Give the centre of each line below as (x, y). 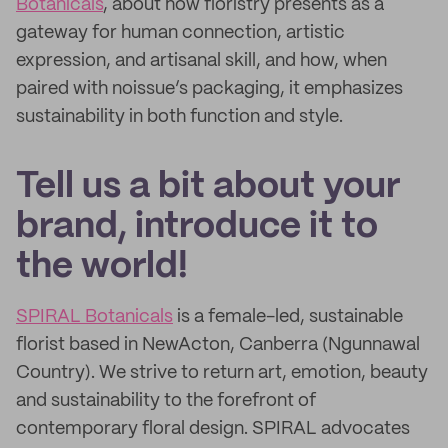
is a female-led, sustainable (288, 317)
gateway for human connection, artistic (180, 33)
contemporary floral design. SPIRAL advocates (213, 429)
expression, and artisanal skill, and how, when (201, 61)
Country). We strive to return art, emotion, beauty (222, 373)
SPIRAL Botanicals (94, 317)
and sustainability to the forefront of (166, 401)
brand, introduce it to (197, 227)
